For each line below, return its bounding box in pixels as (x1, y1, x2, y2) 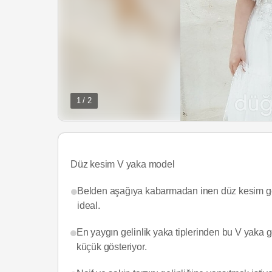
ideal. (77, 200, 100, 211)
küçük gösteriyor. (76, 241, 147, 252)
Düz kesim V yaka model (70, 158, 175, 169)
